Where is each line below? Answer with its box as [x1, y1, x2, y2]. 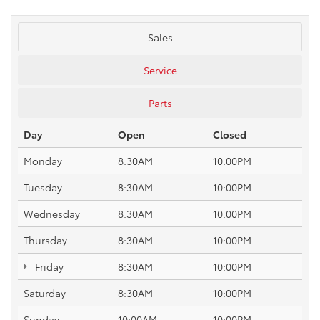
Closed [213, 126, 246, 141]
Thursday [24, 232, 67, 247]
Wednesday [24, 206, 80, 221]
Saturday [24, 285, 66, 300]
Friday [32, 259, 64, 274]
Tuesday [24, 179, 62, 194]
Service [143, 62, 177, 77]
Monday [24, 153, 62, 168]
